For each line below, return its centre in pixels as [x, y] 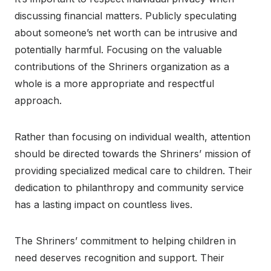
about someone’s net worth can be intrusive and [126, 32]
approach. [38, 100]
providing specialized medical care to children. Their [133, 170]
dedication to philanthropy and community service [129, 187]
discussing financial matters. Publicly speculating [126, 15]
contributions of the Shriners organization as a [122, 66]
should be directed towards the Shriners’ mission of [133, 153]
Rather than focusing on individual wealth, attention [132, 136]
